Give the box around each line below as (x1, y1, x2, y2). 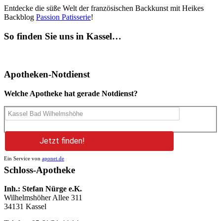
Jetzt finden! (39, 136, 85, 146)
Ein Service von (4, 155, 42, 161)
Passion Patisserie (36, 13, 91, 22)
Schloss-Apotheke (4, 164, 75, 175)
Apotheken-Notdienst (4, 69, 90, 80)
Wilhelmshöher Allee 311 (4, 193, 82, 202)
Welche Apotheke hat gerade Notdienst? (4, 89, 138, 98)
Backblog (4, 13, 36, 22)
